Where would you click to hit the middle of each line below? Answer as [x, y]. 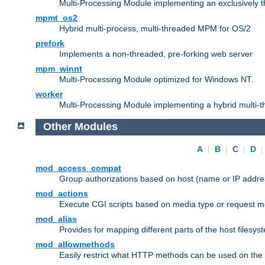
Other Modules [80, 127]
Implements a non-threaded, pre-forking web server [156, 54]
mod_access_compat [78, 168]
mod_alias [56, 219]
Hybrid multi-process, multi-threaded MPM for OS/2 [155, 28]
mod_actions [62, 194]
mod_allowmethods [75, 245]
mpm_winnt [59, 68]
